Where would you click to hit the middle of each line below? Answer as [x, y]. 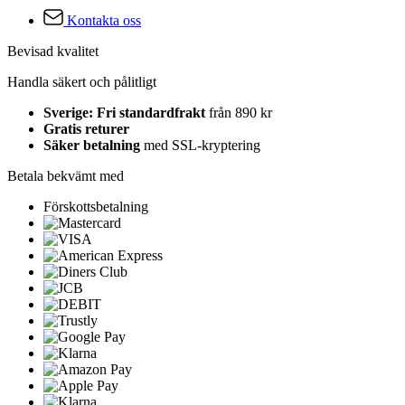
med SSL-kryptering [202, 145]
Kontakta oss [104, 20]
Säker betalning [94, 145]
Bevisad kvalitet [53, 51]
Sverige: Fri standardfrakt [126, 112]
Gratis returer [86, 128]
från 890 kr [240, 112]
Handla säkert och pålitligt [82, 81]
